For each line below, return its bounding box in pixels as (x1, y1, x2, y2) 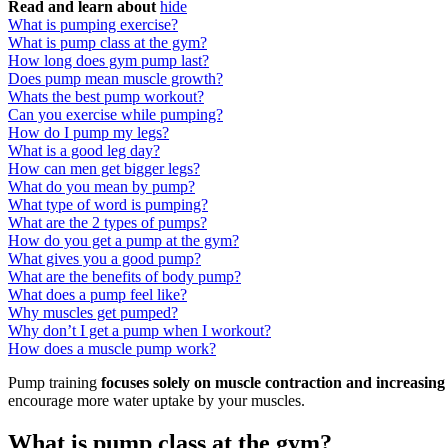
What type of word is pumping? (8, 196, 208, 214)
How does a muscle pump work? (8, 340, 216, 358)
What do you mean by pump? (8, 178, 195, 196)
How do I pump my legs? (8, 124, 169, 142)
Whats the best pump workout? (8, 88, 204, 106)
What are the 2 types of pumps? (8, 214, 207, 232)
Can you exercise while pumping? (8, 106, 223, 124)
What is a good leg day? (8, 142, 160, 160)
